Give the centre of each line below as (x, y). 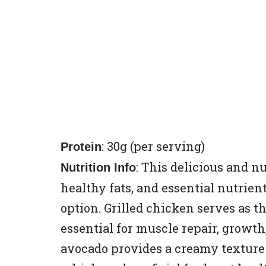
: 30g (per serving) (153, 146)
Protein (81, 146)
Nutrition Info (98, 167)
